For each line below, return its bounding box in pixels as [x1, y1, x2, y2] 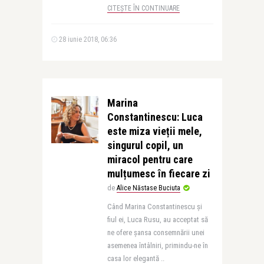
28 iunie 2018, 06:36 [57, 35, 117, 44]
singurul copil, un [107, 139, 183, 151]
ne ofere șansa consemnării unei [107, 228, 204, 237]
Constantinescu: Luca [107, 111, 203, 123]
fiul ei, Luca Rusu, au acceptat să [107, 215, 208, 224]
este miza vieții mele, [107, 125, 202, 137]
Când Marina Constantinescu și [107, 202, 202, 211]
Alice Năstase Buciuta [116, 184, 180, 192]
